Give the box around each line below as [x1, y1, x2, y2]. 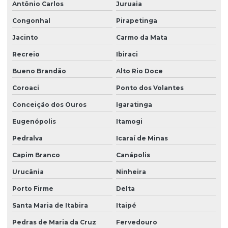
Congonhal [12, 17, 50, 25]
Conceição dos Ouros [12, 101, 87, 109]
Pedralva [12, 134, 43, 142]
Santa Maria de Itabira [12, 202, 88, 210]
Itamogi [116, 118, 142, 126]
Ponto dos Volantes [116, 84, 184, 92]
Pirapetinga [116, 17, 157, 25]
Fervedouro [116, 218, 157, 226]
